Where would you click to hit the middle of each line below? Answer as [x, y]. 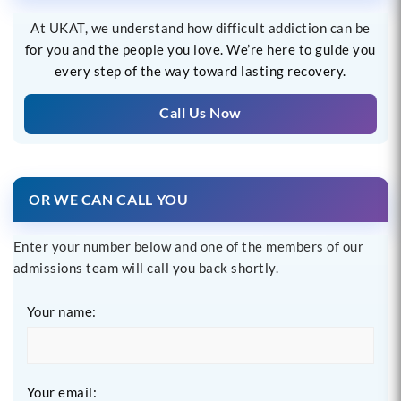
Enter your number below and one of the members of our [188, 246]
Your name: [61, 311]
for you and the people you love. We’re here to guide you [200, 49]
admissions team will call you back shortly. [146, 267]
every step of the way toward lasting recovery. [200, 70]
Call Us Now [200, 112]
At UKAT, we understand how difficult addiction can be [200, 27]
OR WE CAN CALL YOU [108, 199]
